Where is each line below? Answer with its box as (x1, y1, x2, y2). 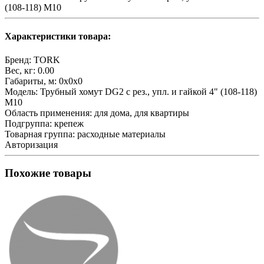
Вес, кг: (5, 65, 35, 75)
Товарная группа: (5, 128, 75, 139)
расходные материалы (77, 128, 166, 139)
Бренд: (5, 54, 31, 65)
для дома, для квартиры (94, 107, 189, 118)
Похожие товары (5, 167, 91, 180)
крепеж (54, 118, 84, 128)
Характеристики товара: (5, 31, 111, 42)
